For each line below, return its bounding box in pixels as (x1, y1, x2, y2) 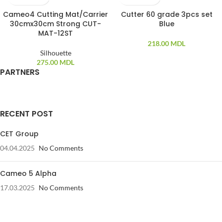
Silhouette (40, 49, 71, 57)
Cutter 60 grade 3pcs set (120, 9, 213, 19)
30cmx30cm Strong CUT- (10, 19, 101, 29)
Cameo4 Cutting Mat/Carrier (3, 9, 108, 19)
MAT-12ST (38, 28, 73, 38)
